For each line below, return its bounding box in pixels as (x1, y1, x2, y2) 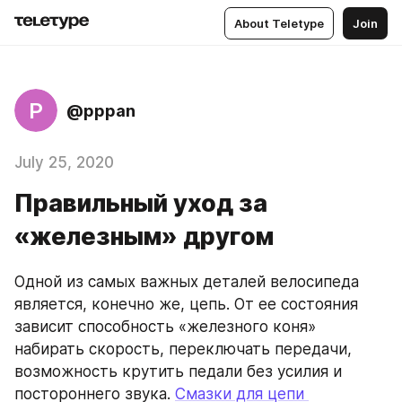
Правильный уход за (14, 188, 267, 218)
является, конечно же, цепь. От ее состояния (14, 295, 358, 313)
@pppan (66, 100, 135, 120)
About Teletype (234, 15, 324, 31)
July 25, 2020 (14, 153, 114, 171)
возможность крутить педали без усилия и (14, 363, 342, 380)
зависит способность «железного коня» (14, 318, 316, 336)
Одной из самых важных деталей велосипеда (14, 273, 359, 291)
